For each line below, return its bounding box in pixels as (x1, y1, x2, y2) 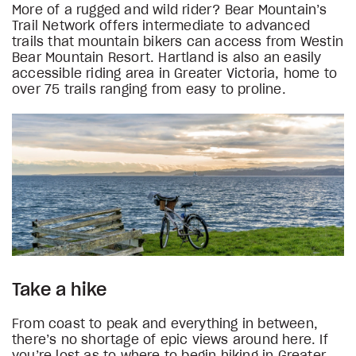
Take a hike (12, 281, 107, 299)
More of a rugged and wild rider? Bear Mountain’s (12, 3, 327, 17)
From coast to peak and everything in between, (12, 317, 319, 331)
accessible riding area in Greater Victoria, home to (12, 67, 338, 80)
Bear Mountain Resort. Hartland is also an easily (12, 51, 322, 64)
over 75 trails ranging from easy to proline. (12, 83, 291, 96)
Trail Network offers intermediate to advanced (12, 19, 311, 33)
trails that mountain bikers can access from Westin (12, 35, 344, 48)
